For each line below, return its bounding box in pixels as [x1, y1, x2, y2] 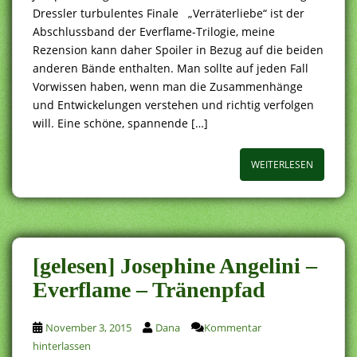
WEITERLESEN [251, 157, 313, 171]
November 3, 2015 [45, 320, 131, 335]
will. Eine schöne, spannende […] [33, 115, 208, 131]
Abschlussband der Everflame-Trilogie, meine [33, 23, 275, 39]
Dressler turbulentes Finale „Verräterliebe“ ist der [33, 5, 304, 21]
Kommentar [204, 320, 261, 335]
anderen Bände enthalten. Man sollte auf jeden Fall [33, 60, 308, 76]
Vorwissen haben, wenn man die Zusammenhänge [33, 78, 303, 94]
